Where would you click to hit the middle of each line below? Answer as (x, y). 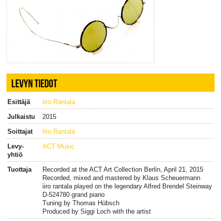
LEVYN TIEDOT (34, 83)
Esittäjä (18, 102)
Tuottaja (19, 169)
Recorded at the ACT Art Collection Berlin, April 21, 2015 (123, 169)
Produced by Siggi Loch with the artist (96, 211)
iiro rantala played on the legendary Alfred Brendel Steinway (127, 186)
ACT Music (58, 146)
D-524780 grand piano (73, 194)
